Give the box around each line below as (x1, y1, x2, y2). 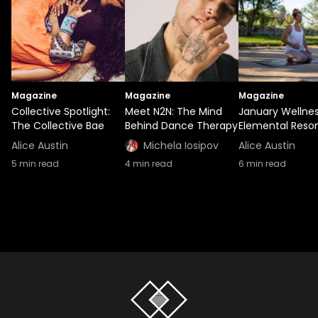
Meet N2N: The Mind (125, 104, 222, 119)
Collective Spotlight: (11, 104, 110, 119)
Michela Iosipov (143, 138, 219, 153)
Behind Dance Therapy (125, 119, 238, 133)
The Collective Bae (11, 119, 104, 133)
